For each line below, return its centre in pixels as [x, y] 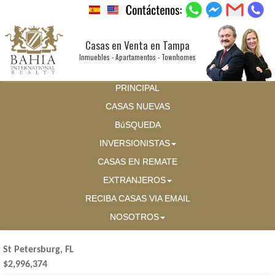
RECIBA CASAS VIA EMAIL [137, 199]
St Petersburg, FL [38, 250]
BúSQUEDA [137, 125]
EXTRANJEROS [134, 180]
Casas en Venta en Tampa [137, 45]
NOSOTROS [134, 217]
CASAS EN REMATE [137, 162]
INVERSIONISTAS [134, 144]
